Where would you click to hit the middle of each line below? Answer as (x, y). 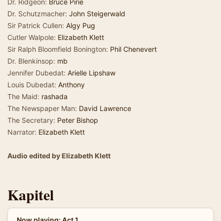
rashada (55, 96)
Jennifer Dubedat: (37, 73)
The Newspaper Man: (43, 108)
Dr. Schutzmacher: (38, 14)
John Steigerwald (97, 14)
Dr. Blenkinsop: (32, 61)
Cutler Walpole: (33, 37)
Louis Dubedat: (33, 85)
